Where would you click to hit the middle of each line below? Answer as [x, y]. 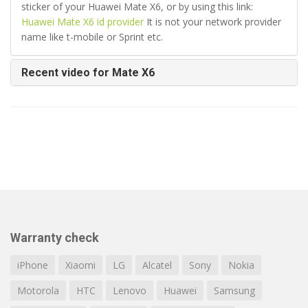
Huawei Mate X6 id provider [82, 22]
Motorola [38, 290]
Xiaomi [80, 265]
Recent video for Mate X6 [88, 73]
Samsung [234, 290]
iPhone [33, 265]
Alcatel [157, 265]
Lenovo [130, 290]
